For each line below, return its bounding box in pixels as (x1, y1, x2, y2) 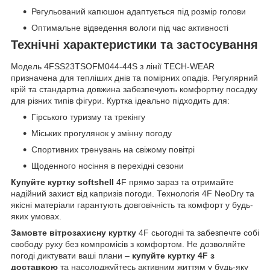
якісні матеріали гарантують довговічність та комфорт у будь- (11, 199, 253, 210)
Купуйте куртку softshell (11, 177, 114, 187)
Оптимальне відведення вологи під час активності (31, 23, 228, 33)
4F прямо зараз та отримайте (114, 177, 234, 187)
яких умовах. (11, 211, 61, 221)
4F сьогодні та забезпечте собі (136, 227, 259, 237)
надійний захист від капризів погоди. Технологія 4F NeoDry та (11, 188, 254, 198)
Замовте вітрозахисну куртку (11, 227, 136, 237)
